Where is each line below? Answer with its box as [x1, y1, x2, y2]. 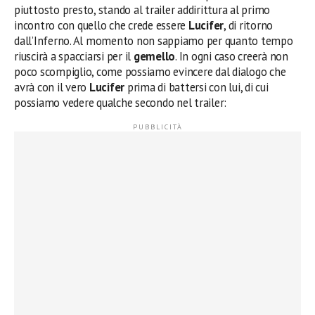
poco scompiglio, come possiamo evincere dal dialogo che [14, 63, 286, 79]
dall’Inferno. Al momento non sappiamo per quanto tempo [14, 32, 293, 49]
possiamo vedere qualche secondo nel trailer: [14, 94, 227, 110]
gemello [133, 48, 176, 64]
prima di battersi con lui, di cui [124, 79, 269, 95]
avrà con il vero [14, 79, 89, 95]
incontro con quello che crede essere [14, 17, 188, 33]
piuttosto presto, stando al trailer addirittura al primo [14, 1, 271, 18]
